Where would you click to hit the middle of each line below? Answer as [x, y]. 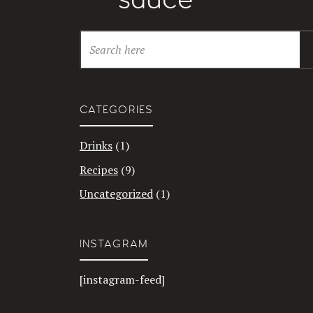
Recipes [99, 169]
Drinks [96, 145]
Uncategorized [116, 194]
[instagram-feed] [122, 280]
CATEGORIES [116, 109]
